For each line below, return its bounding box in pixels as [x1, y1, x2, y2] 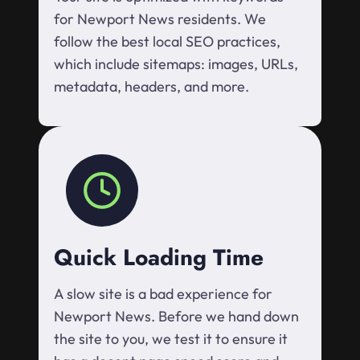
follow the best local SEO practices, [54, 32, 280, 51]
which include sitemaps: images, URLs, [54, 55, 298, 74]
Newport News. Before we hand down [54, 307, 299, 326]
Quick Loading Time [54, 241, 264, 275]
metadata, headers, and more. [54, 77, 249, 96]
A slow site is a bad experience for [54, 284, 272, 304]
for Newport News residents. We [54, 10, 266, 29]
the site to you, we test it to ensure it [54, 329, 288, 349]
